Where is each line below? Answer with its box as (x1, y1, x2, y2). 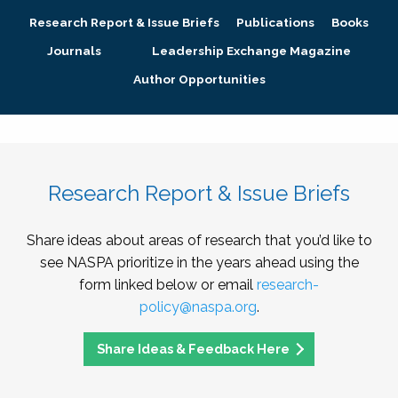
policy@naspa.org (139, 298, 257, 315)
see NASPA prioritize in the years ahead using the (39, 254, 359, 271)
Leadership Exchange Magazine (152, 44, 352, 58)
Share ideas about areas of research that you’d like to (26, 232, 372, 249)
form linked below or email (79, 276, 257, 293)
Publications (235, 15, 314, 29)
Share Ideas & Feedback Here (96, 341, 290, 357)
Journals (46, 44, 101, 58)
